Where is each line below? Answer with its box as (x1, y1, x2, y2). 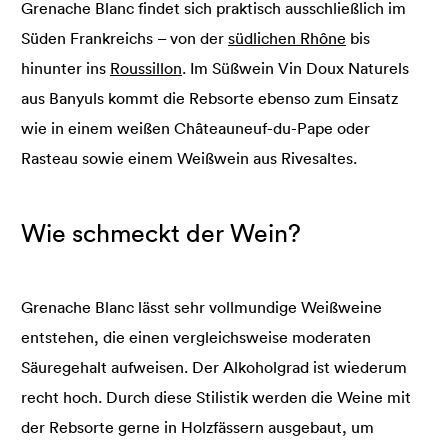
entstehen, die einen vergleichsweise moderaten (21, 327, 371, 348)
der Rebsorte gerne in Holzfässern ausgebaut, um (21, 417, 374, 438)
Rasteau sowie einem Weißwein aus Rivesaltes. (21, 147, 357, 168)
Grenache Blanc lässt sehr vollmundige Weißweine (21, 297, 382, 318)
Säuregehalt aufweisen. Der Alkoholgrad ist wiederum (21, 357, 407, 378)
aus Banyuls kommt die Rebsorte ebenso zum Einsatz (21, 87, 398, 108)
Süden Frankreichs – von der (21, 27, 228, 48)
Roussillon (110, 57, 182, 78)
